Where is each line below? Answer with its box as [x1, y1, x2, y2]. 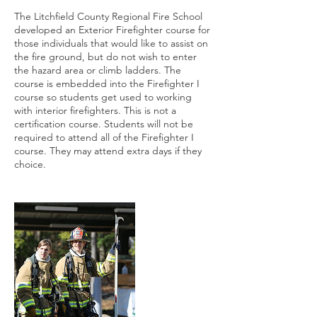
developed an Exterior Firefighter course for [14, 23, 210, 36]
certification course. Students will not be [14, 117, 193, 130]
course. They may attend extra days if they [14, 144, 202, 157]
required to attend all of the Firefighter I [14, 131, 194, 144]
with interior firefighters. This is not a [14, 104, 176, 117]
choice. [14, 158, 46, 171]
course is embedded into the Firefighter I [14, 77, 200, 90]
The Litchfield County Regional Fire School [14, 10, 202, 23]
